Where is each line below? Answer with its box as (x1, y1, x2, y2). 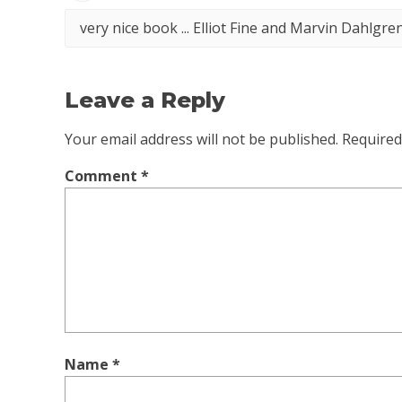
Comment (65, 165, 141, 186)
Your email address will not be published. (65, 128, 338, 149)
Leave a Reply (65, 86, 225, 113)
